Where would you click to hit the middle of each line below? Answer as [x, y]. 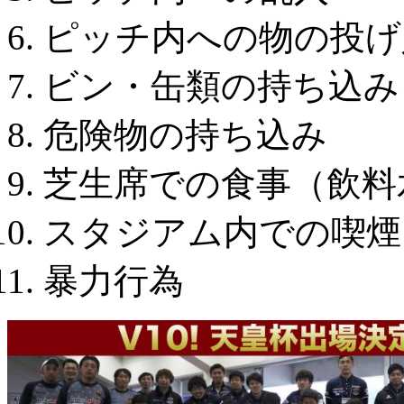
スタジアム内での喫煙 [222, 232]
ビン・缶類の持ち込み [221, 86]
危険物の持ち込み [185, 134]
